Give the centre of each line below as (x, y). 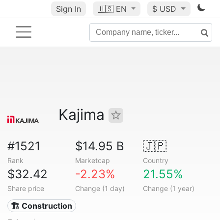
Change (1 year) (168, 188)
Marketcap (92, 160)
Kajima (83, 114)
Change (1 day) (100, 188)
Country (155, 160)
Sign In (68, 9)
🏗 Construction (42, 206)
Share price (26, 188)
